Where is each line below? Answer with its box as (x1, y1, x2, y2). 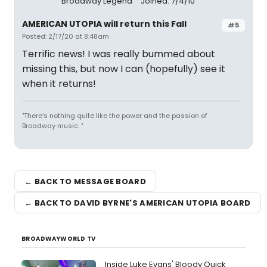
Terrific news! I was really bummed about (22, 47, 215, 61)
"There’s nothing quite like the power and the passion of (22, 111, 207, 120)
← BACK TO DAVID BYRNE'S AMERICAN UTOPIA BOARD (24, 197, 251, 209)
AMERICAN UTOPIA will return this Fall (22, 18, 187, 30)
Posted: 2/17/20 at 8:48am (22, 32, 109, 41)
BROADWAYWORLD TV (21, 234, 96, 243)
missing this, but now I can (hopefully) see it (22, 62, 225, 76)
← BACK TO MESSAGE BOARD (24, 175, 146, 187)
